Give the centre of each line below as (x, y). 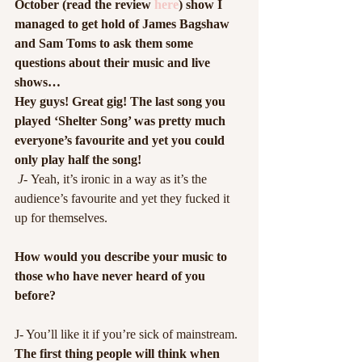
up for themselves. (61, 218)
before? (35, 295)
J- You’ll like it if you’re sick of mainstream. (126, 334)
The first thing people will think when (119, 354)
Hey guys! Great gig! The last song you (122, 101)
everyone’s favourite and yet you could (121, 140)
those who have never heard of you (112, 276)
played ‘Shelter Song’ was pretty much (122, 121)
